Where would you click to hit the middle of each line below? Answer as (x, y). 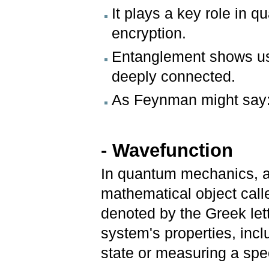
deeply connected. (174, 76)
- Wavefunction (170, 151)
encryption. (149, 33)
